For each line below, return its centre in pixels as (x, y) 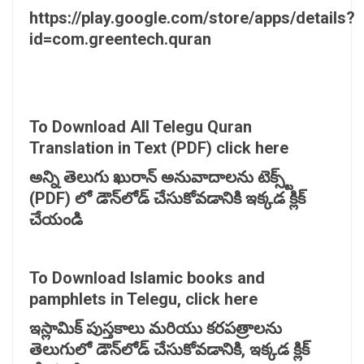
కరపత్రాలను (244, 328)
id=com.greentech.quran (120, 39)
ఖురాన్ (137, 177)
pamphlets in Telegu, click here (143, 299)
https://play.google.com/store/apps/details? (192, 17)
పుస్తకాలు (117, 328)
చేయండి (56, 219)
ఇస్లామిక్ (58, 328)
